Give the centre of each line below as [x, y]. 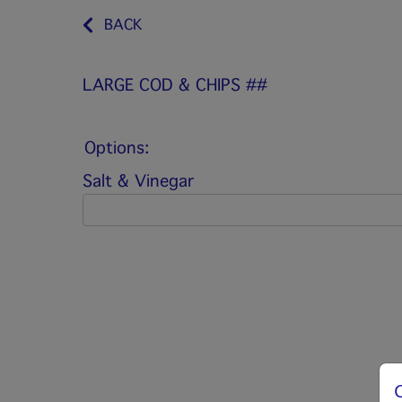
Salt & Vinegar [138, 181]
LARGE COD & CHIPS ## [175, 85]
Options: [117, 148]
